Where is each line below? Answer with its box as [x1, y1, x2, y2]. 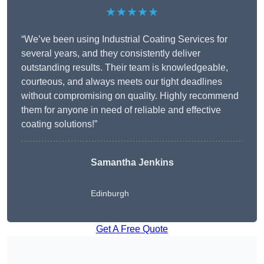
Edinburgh [90, 189, 129, 199]
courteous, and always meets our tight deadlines [21, 77, 222, 87]
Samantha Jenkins [90, 157, 174, 168]
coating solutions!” [21, 119, 97, 130]
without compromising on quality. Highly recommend [21, 91, 239, 101]
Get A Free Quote [96, 224, 168, 235]
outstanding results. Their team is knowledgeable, [21, 62, 228, 73]
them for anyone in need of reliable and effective [21, 105, 221, 115]
